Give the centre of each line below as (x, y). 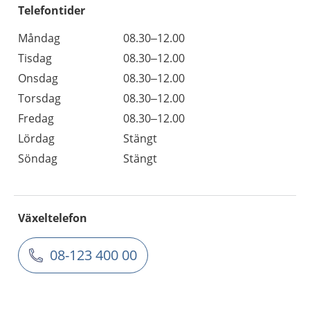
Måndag (39, 38)
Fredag (36, 118)
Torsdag (39, 98)
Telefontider (52, 10)
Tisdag (35, 58)
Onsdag (38, 78)
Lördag (36, 138)
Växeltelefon (53, 218)
